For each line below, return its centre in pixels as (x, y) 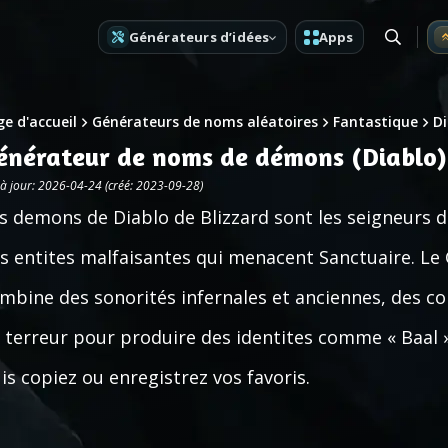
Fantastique (375, 121)
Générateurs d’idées (199, 36)
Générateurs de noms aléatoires (205, 121)
